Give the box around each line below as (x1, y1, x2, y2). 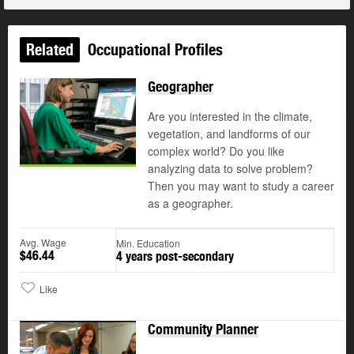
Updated (24, 325, 59, 337)
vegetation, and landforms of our (148, 126, 311, 142)
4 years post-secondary (116, 249, 234, 265)
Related (26, 40, 73, 59)
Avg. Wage (20, 235, 66, 250)
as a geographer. (148, 195, 233, 212)
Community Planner (148, 321, 258, 338)
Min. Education (116, 236, 180, 250)
